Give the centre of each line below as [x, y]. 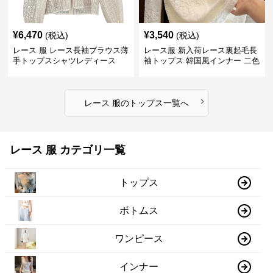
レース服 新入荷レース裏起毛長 [200, 50]
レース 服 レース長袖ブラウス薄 [71, 50]
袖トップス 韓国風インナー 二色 [201, 61]
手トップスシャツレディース [65, 61]
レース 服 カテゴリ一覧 [68, 150]
